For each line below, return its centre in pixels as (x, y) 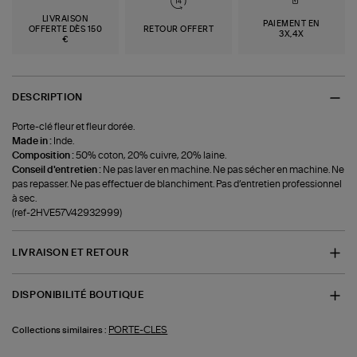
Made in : (33, 141)
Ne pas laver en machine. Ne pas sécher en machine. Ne (224, 170)
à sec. (25, 199)
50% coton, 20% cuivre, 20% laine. (151, 156)
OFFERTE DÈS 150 (65, 29)
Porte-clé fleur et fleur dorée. (74, 127)
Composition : (44, 156)
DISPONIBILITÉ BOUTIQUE (78, 295)
